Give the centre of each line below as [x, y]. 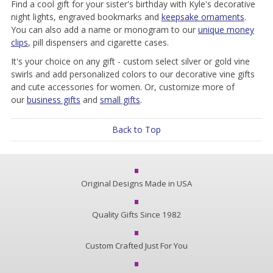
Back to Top [136, 129]
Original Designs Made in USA [136, 183]
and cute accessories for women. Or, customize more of [122, 87]
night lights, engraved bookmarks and [86, 16]
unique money [226, 29]
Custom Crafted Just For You [136, 245]
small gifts [120, 99]
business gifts [53, 99]
